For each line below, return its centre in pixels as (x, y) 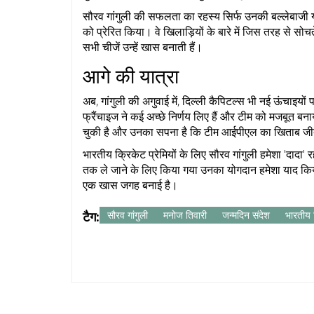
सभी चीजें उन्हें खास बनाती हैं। (143, 47)
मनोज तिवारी (185, 214)
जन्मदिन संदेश (246, 214)
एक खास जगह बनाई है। (130, 185)
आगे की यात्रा (131, 75)
